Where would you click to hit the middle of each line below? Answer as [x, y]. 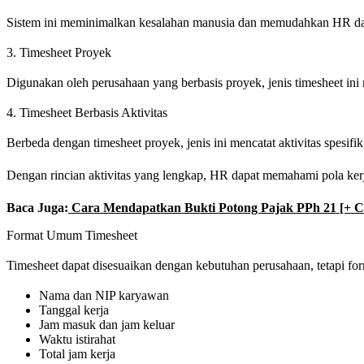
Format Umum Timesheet [72, 236]
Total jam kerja [77, 354]
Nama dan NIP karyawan [104, 296]
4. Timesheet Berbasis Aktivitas [87, 113]
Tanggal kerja [74, 310]
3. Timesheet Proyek [59, 53]
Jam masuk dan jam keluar [107, 325]
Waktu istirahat [77, 340]
